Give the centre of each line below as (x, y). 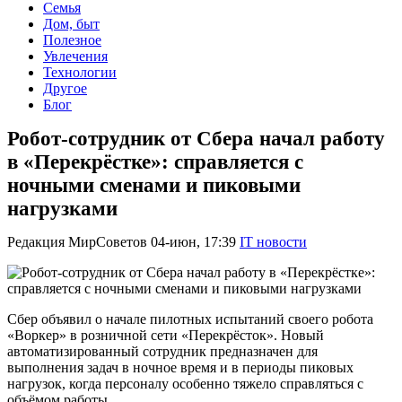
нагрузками (62, 209)
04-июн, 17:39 (193, 242)
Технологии (80, 72)
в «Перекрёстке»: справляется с (155, 162)
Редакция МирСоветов (77, 242)
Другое (65, 88)
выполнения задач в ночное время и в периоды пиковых (180, 368)
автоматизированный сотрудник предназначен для (162, 352)
